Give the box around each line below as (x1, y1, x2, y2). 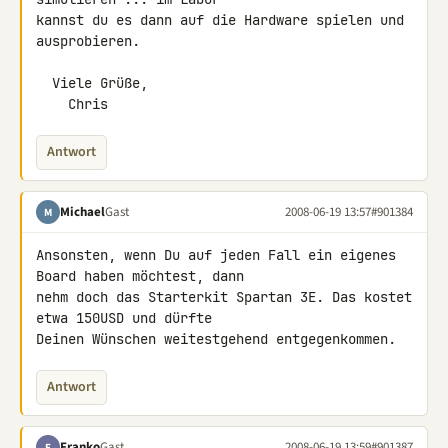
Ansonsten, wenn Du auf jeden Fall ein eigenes (36, 246, 396, 264)
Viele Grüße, (36, 74, 52, 92)
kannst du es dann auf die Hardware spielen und (36, 11, 404, 29)
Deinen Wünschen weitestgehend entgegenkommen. (36, 330, 396, 348)
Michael (60, 202, 105, 221)
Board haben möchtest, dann (36, 267, 252, 285)
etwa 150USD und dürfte (36, 309, 220, 327)
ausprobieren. (36, 32, 140, 50)
